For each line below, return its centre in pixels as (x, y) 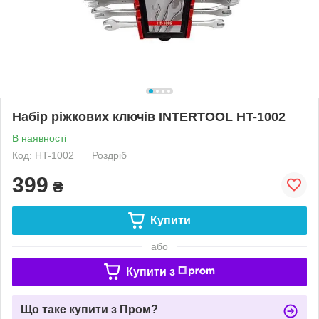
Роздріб (109, 155)
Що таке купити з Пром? (89, 309)
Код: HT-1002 (43, 155)
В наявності (39, 138)
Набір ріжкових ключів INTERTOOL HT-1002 (149, 116)
